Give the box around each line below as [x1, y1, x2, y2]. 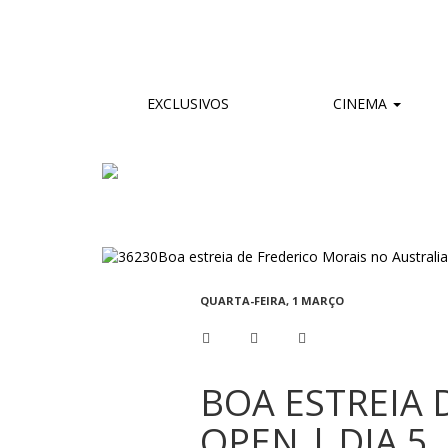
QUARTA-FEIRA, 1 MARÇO [199, 293, 344, 309]
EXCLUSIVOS [147, 93, 229, 113]
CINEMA [329, 93, 391, 113]
